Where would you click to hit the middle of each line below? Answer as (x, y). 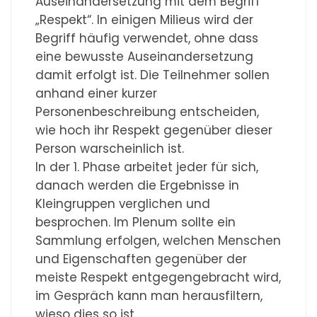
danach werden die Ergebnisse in (138, 185)
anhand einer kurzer (97, 93)
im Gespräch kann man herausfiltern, (149, 295)
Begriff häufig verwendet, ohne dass (147, 38)
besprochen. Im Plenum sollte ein (136, 222)
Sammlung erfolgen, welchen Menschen (158, 240)
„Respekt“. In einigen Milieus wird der (145, 19)
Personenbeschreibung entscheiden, (148, 111)
